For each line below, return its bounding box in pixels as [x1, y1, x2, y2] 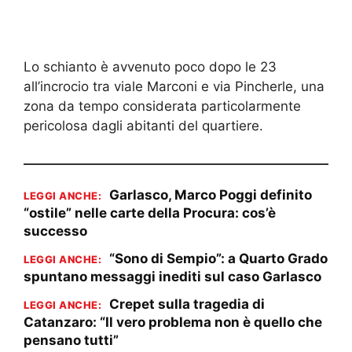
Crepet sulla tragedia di [109, 295, 265, 312]
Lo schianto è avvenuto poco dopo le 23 [24, 58, 277, 75]
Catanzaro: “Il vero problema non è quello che [24, 313, 322, 330]
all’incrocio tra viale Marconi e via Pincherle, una [24, 78, 324, 94]
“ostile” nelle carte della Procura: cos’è [24, 204, 276, 221]
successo [24, 222, 87, 239]
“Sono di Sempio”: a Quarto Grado [109, 250, 328, 266]
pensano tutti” [24, 332, 119, 348]
